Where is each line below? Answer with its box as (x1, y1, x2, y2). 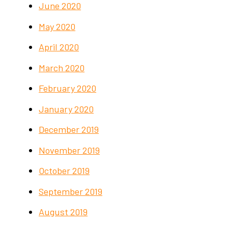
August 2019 (39, 206, 88, 218)
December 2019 (39, 124, 99, 135)
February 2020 (39, 82, 97, 94)
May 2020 (39, 20, 76, 32)
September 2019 (39, 185, 103, 197)
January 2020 (39, 103, 94, 115)
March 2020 (39, 62, 85, 73)
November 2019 (39, 144, 100, 156)
